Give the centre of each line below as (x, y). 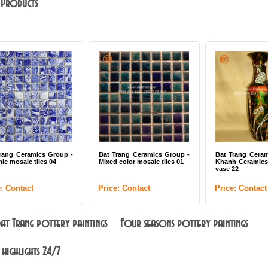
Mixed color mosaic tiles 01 (49, 162)
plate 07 (252, 169)
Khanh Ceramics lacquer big (169, 162)
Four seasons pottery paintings (184, 224)
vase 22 (135, 169)
